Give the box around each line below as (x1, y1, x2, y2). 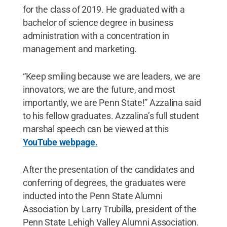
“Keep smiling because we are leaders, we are (22, 70, 201, 82)
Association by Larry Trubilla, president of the (22, 203, 197, 214)
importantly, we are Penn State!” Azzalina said (22, 97, 201, 108)
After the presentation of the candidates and (22, 164, 195, 175)
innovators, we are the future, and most (22, 84, 175, 95)
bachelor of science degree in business (22, 17, 173, 28)
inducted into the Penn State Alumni (22, 190, 163, 201)
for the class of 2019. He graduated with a (22, 4, 185, 15)
